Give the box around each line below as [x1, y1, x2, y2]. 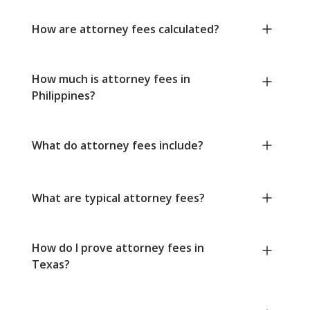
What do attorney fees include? [32, 138, 203, 154]
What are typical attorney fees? [32, 190, 205, 206]
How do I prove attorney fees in [32, 240, 204, 256]
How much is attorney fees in [32, 71, 190, 87]
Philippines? [32, 88, 95, 104]
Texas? [32, 257, 70, 273]
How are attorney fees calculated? [32, 21, 219, 37]
